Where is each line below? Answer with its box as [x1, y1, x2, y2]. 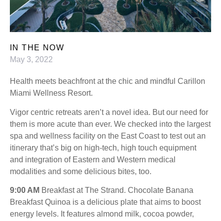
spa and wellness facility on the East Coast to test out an [10, 131, 206, 140]
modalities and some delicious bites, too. [10, 167, 151, 176]
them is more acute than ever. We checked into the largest [10, 119, 211, 128]
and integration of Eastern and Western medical [10, 155, 176, 164]
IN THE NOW [10, 43, 64, 52]
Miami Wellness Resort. [10, 89, 93, 98]
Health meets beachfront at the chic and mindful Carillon [10, 77, 205, 86]
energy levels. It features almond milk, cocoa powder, [10, 210, 194, 219]
